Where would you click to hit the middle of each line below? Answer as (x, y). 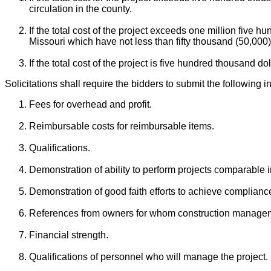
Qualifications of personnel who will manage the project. (149, 257)
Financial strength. (69, 235)
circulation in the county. (80, 9)
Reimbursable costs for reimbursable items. (122, 126)
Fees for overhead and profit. (90, 105)
